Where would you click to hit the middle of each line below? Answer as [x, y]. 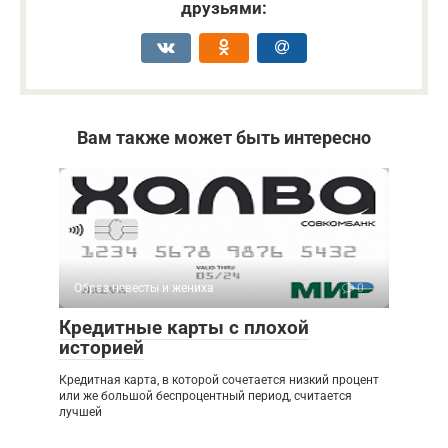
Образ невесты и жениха [144, 288]
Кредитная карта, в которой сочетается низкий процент [219, 380]
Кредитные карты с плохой [184, 328]
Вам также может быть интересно [224, 138]
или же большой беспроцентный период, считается [205, 396]
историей [101, 348]
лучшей [80, 412]
